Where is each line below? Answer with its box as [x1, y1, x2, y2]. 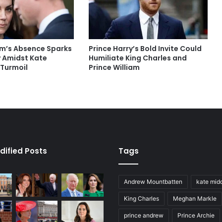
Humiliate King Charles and [88, 53, 187, 63]
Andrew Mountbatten [124, 177, 182, 185]
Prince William [88, 62, 140, 72]
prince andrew [124, 211, 164, 219]
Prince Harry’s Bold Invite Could [88, 43, 202, 54]
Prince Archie [177, 211, 215, 219]
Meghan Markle [173, 194, 217, 202]
